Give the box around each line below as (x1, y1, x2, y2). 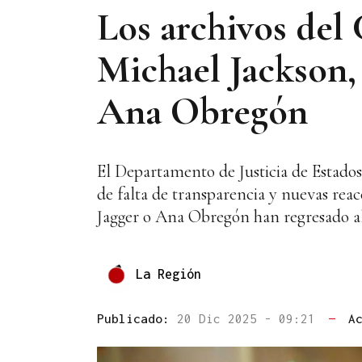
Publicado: (97, 311, 177, 326)
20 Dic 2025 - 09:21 (177, 311, 322, 326)
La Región (136, 266, 201, 281)
